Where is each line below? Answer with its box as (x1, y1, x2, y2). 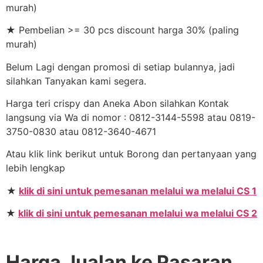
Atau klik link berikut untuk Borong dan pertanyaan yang (6, 148, 257, 160)
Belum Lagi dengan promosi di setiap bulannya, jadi (6, 60, 235, 73)
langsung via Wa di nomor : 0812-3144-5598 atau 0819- (6, 111, 255, 123)
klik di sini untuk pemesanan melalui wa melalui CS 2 (18, 207, 257, 220)
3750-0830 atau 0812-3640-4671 (6, 125, 156, 137)
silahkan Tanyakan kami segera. (6, 75, 146, 87)
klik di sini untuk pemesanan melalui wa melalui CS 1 (19, 184, 257, 197)
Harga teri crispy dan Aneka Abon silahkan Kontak (6, 97, 229, 109)
